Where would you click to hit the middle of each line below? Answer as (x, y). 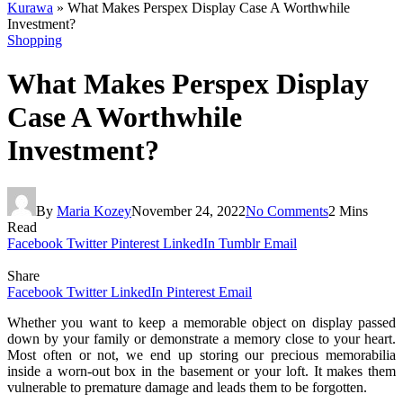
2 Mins (348, 210)
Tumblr (239, 243)
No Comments (287, 210)
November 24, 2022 (188, 210)
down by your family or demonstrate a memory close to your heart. (201, 338)
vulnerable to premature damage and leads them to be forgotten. (187, 387)
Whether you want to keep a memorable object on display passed (201, 322)
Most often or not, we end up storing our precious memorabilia (201, 354)
